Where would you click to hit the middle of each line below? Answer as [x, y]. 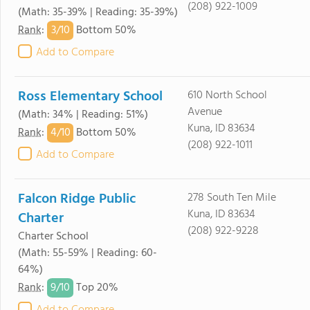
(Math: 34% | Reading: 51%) [83, 115]
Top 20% [96, 288]
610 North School [227, 95]
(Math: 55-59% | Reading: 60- [88, 253]
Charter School [53, 237]
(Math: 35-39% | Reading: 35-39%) [98, 12]
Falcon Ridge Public [77, 199]
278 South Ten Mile [231, 198]
